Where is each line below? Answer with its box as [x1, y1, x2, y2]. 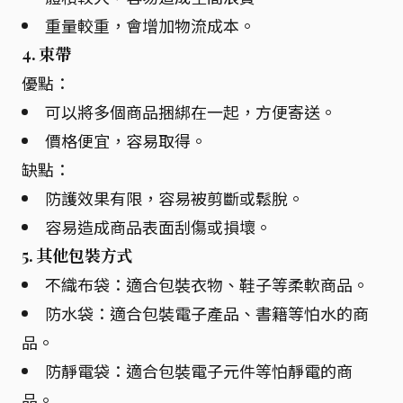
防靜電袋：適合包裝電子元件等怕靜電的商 [45, 359, 353, 382]
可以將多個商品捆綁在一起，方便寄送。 [45, 100, 336, 123]
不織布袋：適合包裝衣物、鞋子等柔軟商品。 [45, 273, 369, 296]
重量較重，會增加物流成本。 [45, 13, 255, 37]
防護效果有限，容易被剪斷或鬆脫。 [45, 186, 304, 210]
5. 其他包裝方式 [22, 245, 133, 266]
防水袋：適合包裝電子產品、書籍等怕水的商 [45, 301, 369, 325]
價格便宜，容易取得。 [45, 129, 207, 152]
